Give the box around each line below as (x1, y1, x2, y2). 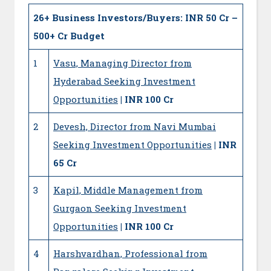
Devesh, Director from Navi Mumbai (53, 120, 216, 132)
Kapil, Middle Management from (53, 183, 203, 196)
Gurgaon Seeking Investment (53, 201, 186, 214)
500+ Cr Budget (33, 29, 105, 42)
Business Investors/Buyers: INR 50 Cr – (52, 11, 238, 24)
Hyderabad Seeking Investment (53, 74, 195, 87)
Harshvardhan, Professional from (53, 247, 207, 260)
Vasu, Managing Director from (53, 56, 192, 69)
